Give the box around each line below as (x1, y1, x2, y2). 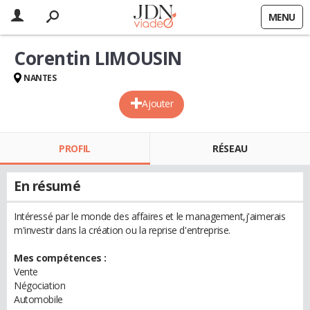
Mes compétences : (14, 251, 107, 264)
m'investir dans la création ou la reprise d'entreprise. (14, 224, 230, 237)
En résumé (14, 177, 81, 195)
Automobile (14, 293, 63, 306)
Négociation (14, 279, 66, 292)
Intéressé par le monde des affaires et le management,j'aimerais (14, 210, 286, 223)
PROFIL (59, 142, 91, 155)
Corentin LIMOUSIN (14, 46, 182, 71)
